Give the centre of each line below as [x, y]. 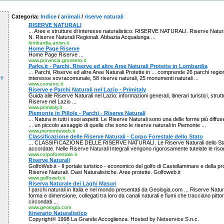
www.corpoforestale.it [52, 154]
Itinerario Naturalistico [57, 213]
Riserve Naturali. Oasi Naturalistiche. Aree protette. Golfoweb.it [104, 172]
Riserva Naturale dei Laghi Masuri [72, 183]
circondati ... [43, 201]
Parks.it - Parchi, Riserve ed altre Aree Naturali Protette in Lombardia [118, 66]
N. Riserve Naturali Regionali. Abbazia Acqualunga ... [92, 37]
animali [70, 16]
